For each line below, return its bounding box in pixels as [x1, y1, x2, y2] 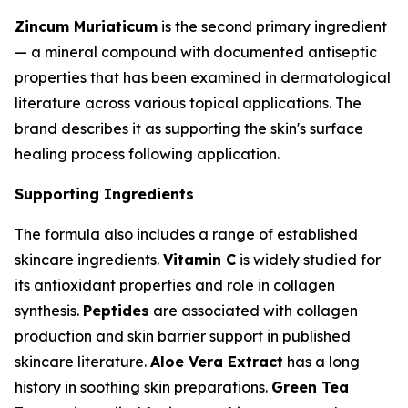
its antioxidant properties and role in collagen [15, 276, 335, 294]
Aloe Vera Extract [150, 352, 283, 371]
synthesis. [15, 301, 83, 320]
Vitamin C [163, 250, 236, 269]
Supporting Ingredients [15, 185, 194, 203]
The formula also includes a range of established [15, 225, 358, 243]
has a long [283, 352, 360, 371]
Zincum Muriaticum [15, 17, 158, 36]
